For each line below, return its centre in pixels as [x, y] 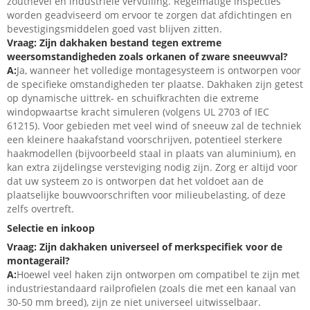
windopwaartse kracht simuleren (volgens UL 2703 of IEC [138, 112]
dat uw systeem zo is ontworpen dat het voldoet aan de [135, 181]
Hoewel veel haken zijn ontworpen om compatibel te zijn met [158, 275]
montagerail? [38, 261]
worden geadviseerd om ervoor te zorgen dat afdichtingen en [149, 15]
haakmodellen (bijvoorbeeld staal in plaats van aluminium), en [152, 154]
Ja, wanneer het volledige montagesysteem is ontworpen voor [159, 71]
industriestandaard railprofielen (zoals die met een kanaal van [152, 289]
